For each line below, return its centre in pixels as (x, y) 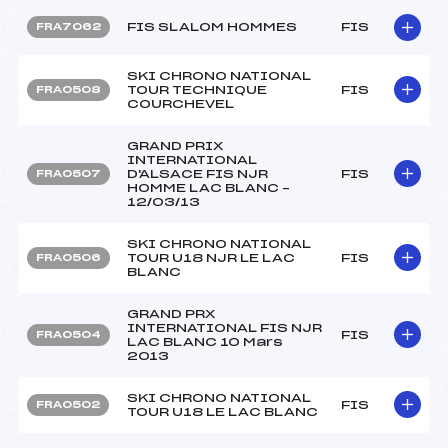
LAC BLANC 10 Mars (205, 341)
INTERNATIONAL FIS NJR (224, 327)
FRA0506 (68, 257)
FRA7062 (68, 26)
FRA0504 (68, 334)
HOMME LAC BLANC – (208, 187)
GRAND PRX (171, 313)
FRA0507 (68, 173)
